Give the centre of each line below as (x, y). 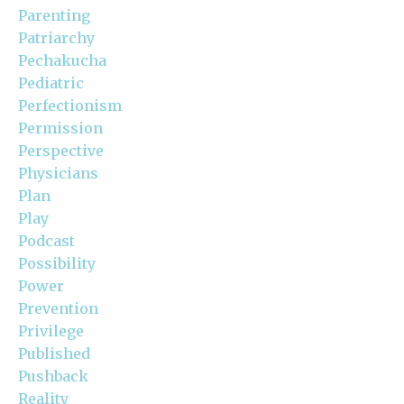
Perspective (61, 150)
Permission (60, 128)
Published (54, 353)
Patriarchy (56, 37)
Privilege (51, 331)
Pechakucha (62, 60)
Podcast (46, 240)
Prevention (58, 308)
